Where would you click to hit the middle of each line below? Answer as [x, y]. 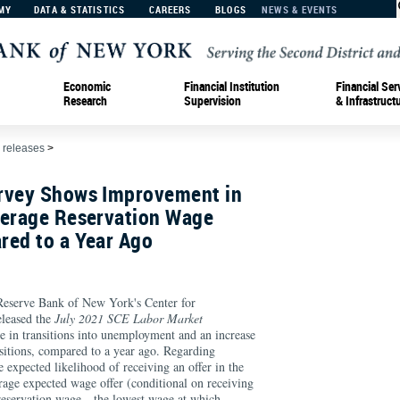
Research [85, 100]
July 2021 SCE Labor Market [129, 318]
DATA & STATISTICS [79, 9]
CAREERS [170, 9]
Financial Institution [232, 86]
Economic [87, 86]
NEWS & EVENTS [300, 9]
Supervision [212, 100]
